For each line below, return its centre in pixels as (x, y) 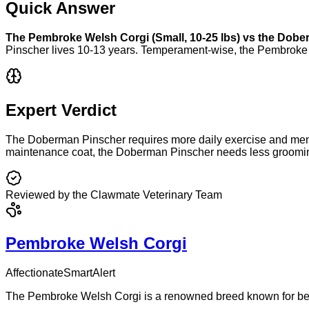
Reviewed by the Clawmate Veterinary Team (114, 195)
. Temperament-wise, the (196, 50)
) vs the (257, 37)
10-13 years (106, 50)
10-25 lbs (213, 37)
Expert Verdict (61, 110)
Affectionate (34, 273)
